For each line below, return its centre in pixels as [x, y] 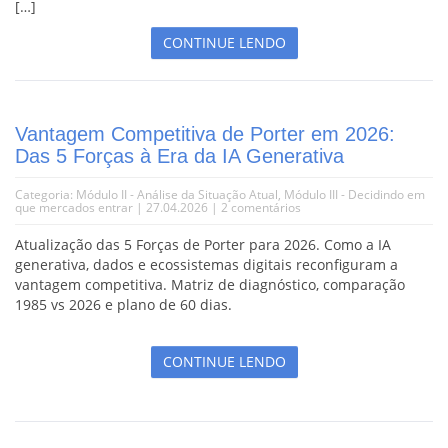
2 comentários [261, 207]
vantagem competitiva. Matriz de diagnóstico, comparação [210, 284]
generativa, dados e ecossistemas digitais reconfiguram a [206, 264]
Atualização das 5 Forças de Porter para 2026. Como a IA [203, 244]
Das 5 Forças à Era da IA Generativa [179, 155]
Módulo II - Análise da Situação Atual [177, 194]
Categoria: [45, 194]
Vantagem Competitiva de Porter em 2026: [205, 133]
